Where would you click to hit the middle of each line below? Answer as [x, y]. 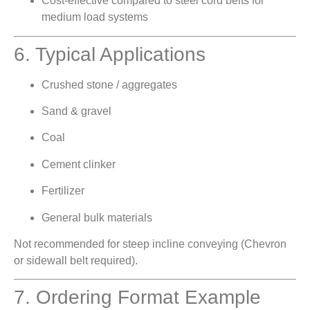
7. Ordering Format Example [137, 298]
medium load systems [95, 17]
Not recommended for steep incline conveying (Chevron [150, 244]
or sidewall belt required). [76, 260]
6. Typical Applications [110, 54]
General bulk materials [97, 217]
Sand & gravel [76, 111]
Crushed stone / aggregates [109, 84]
